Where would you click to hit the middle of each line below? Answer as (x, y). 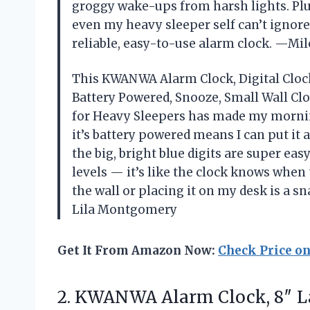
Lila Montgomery (125, 210)
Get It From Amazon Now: (138, 251)
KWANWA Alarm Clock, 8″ (184, 298)
